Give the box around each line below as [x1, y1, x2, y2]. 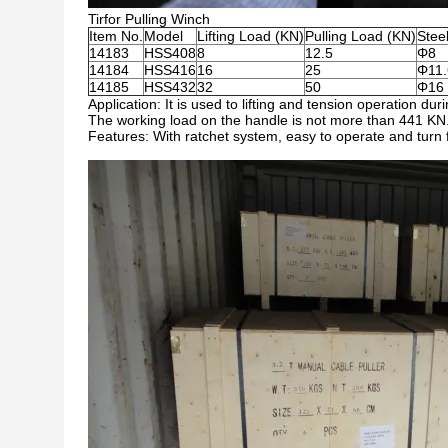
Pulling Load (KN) [305, 28, 416, 44]
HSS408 [144, 45, 196, 61]
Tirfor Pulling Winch [88, 11, 210, 27]
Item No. [89, 28, 143, 44]
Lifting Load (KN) [197, 28, 304, 44]
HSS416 [144, 62, 196, 78]
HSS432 [144, 79, 196, 95]
